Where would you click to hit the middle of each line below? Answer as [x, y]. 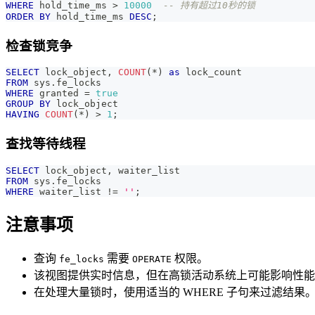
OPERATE [152, 259]
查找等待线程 [46, 143]
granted [59, 94]
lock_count [211, 72]
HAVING [22, 115]
